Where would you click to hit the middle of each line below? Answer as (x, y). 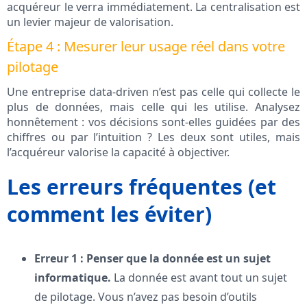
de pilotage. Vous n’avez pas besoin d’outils (146, 297)
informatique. (73, 278)
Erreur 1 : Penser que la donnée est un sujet (152, 259)
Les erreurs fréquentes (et (142, 187)
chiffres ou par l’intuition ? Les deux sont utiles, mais (153, 137)
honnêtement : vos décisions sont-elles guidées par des (153, 122)
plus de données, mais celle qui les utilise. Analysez (153, 107)
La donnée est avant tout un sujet (199, 278)
